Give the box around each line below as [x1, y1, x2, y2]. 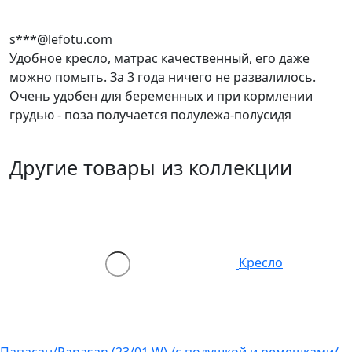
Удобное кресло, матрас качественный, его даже [9, 49, 310, 68]
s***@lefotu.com [9, 31, 112, 49]
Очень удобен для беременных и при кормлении [9, 87, 313, 105]
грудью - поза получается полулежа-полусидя [9, 106, 291, 124]
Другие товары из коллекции [9, 154, 292, 181]
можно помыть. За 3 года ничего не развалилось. [9, 68, 316, 86]
